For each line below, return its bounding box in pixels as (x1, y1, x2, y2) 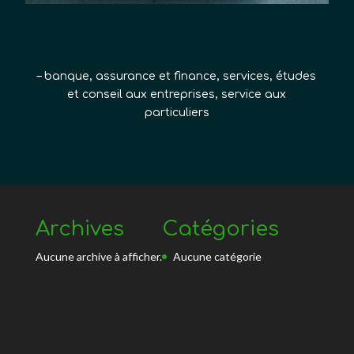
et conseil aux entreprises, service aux (67, 88, 287, 100)
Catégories (161, 217, 279, 240)
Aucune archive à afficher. (35, 249, 162, 263)
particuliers (144, 106, 209, 119)
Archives (35, 217, 124, 240)
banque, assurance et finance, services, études (44, 70, 317, 82)
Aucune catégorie (172, 249, 262, 263)
